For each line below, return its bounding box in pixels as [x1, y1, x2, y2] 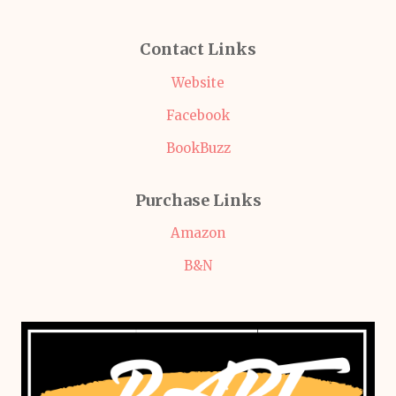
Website [171, 74, 225, 91]
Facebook [166, 107, 230, 124]
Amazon [171, 225, 225, 241]
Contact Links [140, 39, 256, 59]
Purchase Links [134, 190, 262, 210]
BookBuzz [165, 140, 231, 156]
